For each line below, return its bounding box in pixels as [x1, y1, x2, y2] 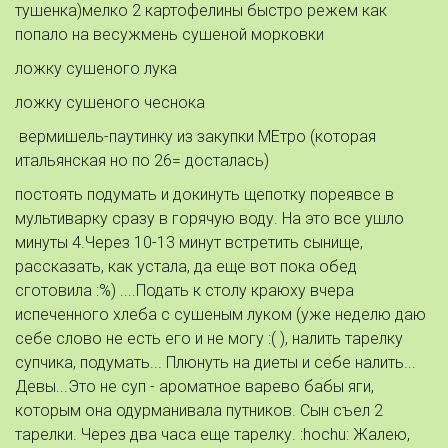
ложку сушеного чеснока [15, 93, 205, 112]
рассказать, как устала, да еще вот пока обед [15, 257, 357, 276]
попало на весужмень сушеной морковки [15, 25, 328, 44]
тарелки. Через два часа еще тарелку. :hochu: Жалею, [15, 425, 410, 444]
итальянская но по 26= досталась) [15, 151, 273, 170]
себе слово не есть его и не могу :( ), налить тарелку [15, 329, 403, 348]
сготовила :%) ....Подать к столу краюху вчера [15, 281, 354, 300]
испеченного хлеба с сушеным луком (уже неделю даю [15, 305, 426, 324]
